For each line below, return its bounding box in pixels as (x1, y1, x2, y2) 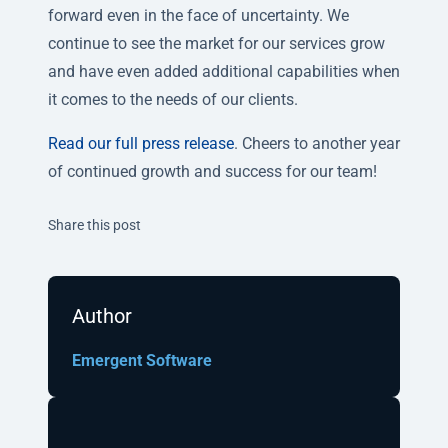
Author (72, 304, 132, 329)
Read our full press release (48, 134, 234, 154)
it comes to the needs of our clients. (48, 90, 298, 110)
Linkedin (268, 212, 328, 232)
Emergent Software (72, 351, 212, 371)
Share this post (48, 217, 141, 234)
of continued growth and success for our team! (48, 162, 377, 182)
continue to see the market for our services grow (48, 34, 385, 54)
